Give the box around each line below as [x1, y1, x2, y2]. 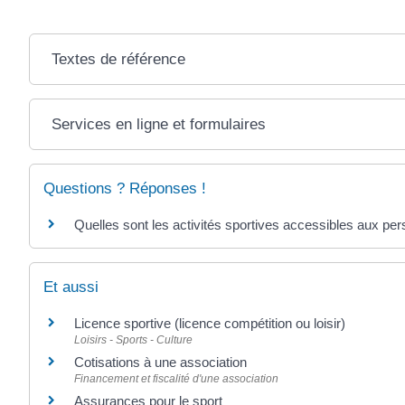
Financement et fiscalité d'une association [74, 372, 278, 385]
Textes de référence [51, 51, 185, 69]
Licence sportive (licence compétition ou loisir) [74, 315, 345, 331]
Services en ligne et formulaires [51, 116, 266, 134]
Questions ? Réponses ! [43, 180, 206, 198]
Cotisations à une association [74, 353, 247, 370]
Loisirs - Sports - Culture [74, 333, 193, 346]
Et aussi [43, 278, 99, 296]
